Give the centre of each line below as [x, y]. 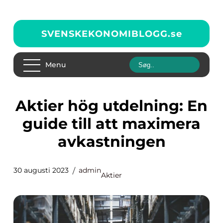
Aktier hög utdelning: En [21, 106]
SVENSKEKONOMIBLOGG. [106, 34]
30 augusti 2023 [41, 170]
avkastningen [111, 142]
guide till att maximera [111, 124]
